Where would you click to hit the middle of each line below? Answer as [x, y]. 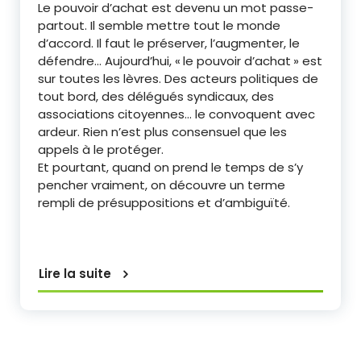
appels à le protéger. [101, 150]
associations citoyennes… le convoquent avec [176, 114]
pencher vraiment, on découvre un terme [162, 185]
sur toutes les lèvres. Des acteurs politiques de [178, 79]
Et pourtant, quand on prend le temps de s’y [170, 168]
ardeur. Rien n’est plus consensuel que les [162, 132]
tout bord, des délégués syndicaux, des [156, 97]
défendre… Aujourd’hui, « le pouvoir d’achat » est [180, 61]
